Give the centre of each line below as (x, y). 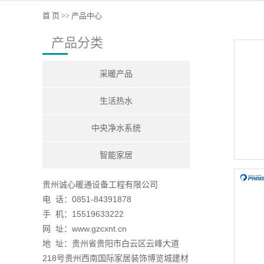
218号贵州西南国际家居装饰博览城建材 (115, 258)
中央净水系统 (116, 128)
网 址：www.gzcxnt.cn (85, 229)
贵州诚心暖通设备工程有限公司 (100, 184)
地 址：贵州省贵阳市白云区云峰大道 (111, 243)
